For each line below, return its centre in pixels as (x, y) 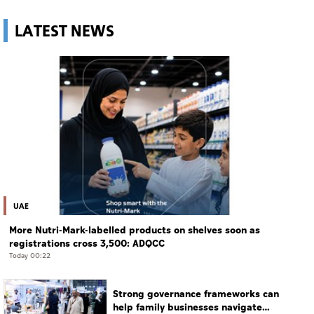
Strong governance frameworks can (196, 294)
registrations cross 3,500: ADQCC (87, 244)
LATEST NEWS (64, 30)
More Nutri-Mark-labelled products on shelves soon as (135, 231)
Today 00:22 (30, 256)
